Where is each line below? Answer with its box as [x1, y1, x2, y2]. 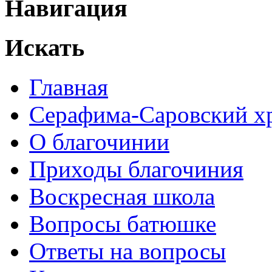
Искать [5, 34, 84, 62]
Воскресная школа [29, 183, 215, 210]
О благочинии [29, 129, 169, 155]
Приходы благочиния [29, 156, 243, 183]
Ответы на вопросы [29, 238, 226, 265]
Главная [29, 74, 108, 101]
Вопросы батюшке [29, 211, 216, 237]
